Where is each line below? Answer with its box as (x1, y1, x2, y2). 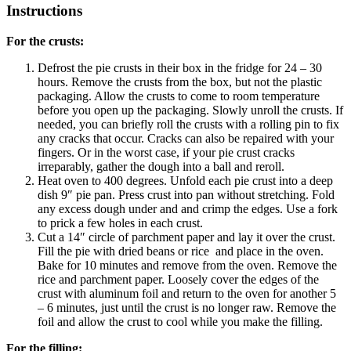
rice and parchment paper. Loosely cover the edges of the (38, 272, 319, 286)
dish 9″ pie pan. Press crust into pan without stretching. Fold (38, 187, 335, 201)
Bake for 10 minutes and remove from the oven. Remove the (38, 258, 337, 272)
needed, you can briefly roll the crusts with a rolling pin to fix (38, 117, 339, 131)
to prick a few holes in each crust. (38, 215, 203, 230)
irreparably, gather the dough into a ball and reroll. (38, 159, 288, 173)
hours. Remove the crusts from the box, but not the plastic (38, 74, 322, 89)
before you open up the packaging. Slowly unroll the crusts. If (38, 103, 343, 117)
